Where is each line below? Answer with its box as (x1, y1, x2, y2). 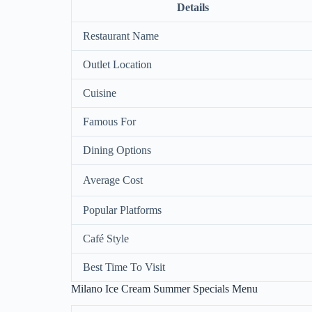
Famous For (83, 115, 136, 127)
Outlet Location (83, 58, 152, 70)
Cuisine (83, 86, 116, 99)
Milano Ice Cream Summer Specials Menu (71, 282, 258, 295)
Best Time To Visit (83, 260, 165, 273)
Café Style (83, 232, 129, 244)
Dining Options (83, 143, 151, 156)
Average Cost (83, 173, 143, 186)
